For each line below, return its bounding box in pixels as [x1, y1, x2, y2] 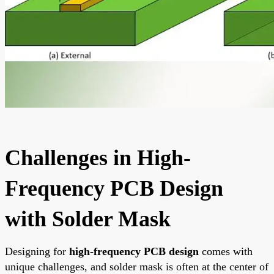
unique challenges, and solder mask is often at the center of [5, 260, 268, 273]
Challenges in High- [5, 145, 191, 170]
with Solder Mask [5, 206, 171, 231]
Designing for [5, 245, 69, 257]
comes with [199, 245, 253, 257]
